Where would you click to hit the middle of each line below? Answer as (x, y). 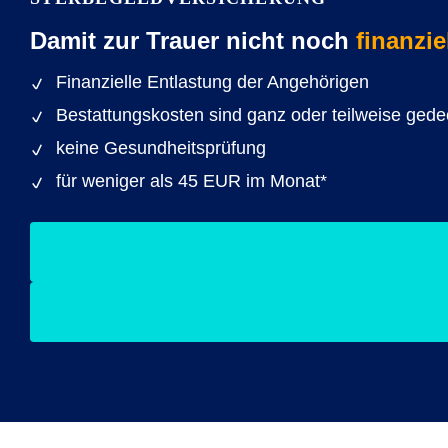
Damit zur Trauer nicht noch (193, 40)
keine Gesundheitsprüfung (161, 148)
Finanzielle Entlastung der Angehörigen (212, 82)
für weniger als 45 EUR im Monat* (191, 181)
